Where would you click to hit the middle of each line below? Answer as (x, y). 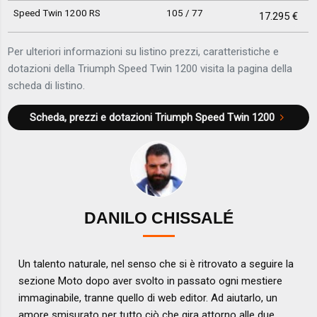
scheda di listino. (47, 85)
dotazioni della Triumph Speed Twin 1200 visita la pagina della (150, 68)
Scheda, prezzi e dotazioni (92, 117)
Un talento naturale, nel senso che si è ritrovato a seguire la (156, 264)
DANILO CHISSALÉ (158, 219)
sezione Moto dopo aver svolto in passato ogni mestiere (151, 281)
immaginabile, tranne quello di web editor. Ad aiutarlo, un (148, 298)
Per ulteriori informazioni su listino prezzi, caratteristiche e (144, 51)
